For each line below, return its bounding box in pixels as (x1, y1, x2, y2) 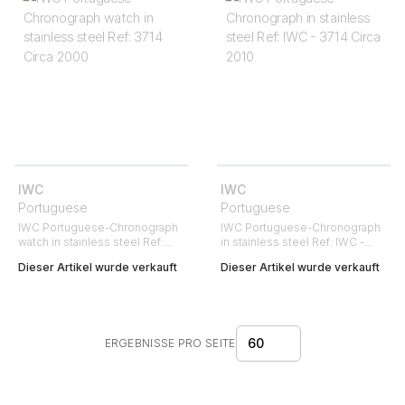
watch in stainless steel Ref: (18, 235, 164, 249)
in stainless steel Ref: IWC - (221, 235, 364, 249)
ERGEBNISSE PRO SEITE (104, 336, 236, 350)
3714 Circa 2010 (221, 250, 302, 263)
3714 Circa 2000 (18, 250, 102, 263)
